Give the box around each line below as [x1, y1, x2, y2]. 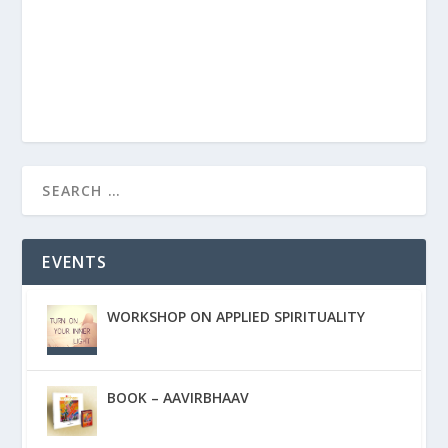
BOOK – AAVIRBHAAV [107, 388, 250, 408]
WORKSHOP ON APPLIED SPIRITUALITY [107, 307, 366, 327]
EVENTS [42, 251, 108, 274]
